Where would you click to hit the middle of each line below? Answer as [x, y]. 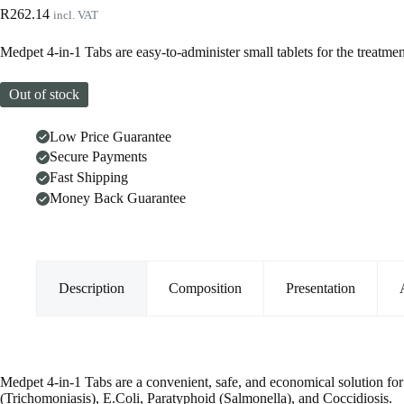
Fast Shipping [89, 178]
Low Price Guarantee [110, 136]
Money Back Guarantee [118, 198]
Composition [205, 288]
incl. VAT [76, 15]
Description [92, 288]
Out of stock [44, 94]
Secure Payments [98, 157]
